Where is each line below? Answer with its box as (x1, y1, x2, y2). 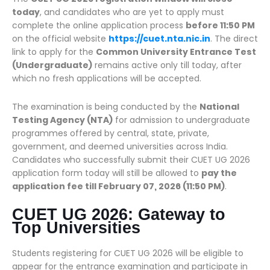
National (199, 101, 239, 113)
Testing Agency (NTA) (12, 114, 113, 126)
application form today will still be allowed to (12, 167, 201, 179)
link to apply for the (12, 46, 96, 58)
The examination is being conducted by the (12, 101, 199, 113)
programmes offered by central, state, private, (12, 127, 209, 139)
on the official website (12, 33, 108, 45)
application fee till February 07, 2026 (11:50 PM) (12, 180, 225, 192)
